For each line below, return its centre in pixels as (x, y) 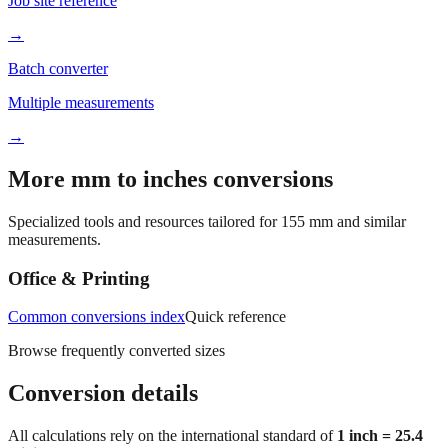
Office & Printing (79, 278)
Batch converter (58, 69)
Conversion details (103, 393)
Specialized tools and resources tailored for (144, 221)
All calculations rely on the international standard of (172, 436)
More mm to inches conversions (170, 179)
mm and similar (355, 221)
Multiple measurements (81, 103)
